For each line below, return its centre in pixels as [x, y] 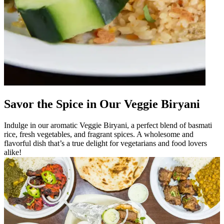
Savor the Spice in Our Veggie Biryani [102, 104]
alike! [13, 152]
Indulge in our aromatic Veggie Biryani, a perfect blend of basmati [108, 125]
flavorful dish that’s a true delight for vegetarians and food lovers [105, 143]
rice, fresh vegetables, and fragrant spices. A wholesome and [99, 134]
